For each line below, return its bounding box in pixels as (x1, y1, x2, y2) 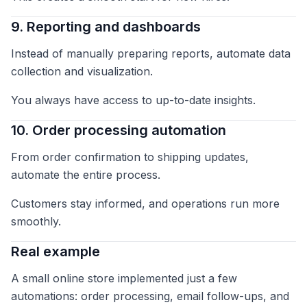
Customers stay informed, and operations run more (11, 197, 280, 211)
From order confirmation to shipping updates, (11, 150, 249, 164)
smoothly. (11, 214, 61, 229)
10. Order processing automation (11, 122, 226, 139)
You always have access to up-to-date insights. (11, 93, 256, 108)
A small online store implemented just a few (11, 271, 237, 286)
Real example (11, 243, 100, 260)
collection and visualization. (11, 64, 153, 79)
